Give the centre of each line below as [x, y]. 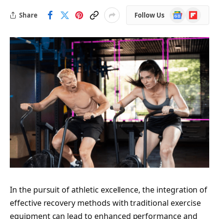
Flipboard [200, 12]
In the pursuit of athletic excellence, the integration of [109, 189]
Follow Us [149, 15]
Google [181, 12]
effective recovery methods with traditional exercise [105, 203]
